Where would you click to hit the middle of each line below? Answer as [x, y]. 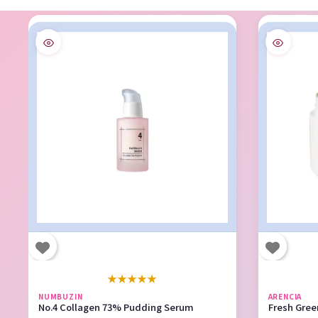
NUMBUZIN [61, 296]
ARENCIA [285, 296]
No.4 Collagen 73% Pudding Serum [116, 307]
